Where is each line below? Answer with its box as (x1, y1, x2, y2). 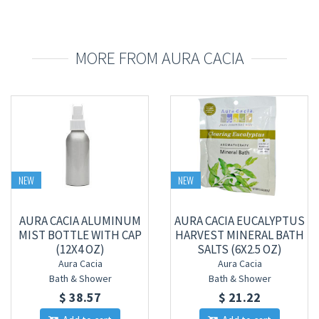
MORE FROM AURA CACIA (75, 47, 244, 69)
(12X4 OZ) (56, 241, 105, 257)
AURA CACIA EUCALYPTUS (174, 213, 305, 229)
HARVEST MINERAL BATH (175, 227, 304, 243)
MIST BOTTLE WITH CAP (19, 227, 142, 243)
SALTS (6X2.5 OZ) (197, 241, 282, 257)
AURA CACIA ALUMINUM (19, 213, 141, 229)
